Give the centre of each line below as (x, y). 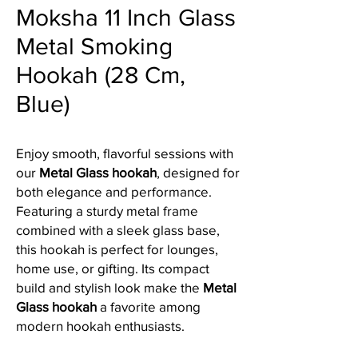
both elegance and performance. (114, 191)
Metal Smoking (94, 46)
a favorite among (149, 306)
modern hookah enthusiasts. (100, 326)
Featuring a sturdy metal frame (107, 211)
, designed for (198, 172)
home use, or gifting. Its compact (113, 268)
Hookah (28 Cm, (101, 75)
